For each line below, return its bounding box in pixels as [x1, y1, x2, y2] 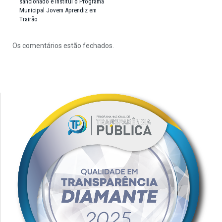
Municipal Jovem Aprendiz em [19, 6, 97, 14]
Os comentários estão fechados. [12, 41, 114, 50]
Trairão [19, 15, 38, 23]
